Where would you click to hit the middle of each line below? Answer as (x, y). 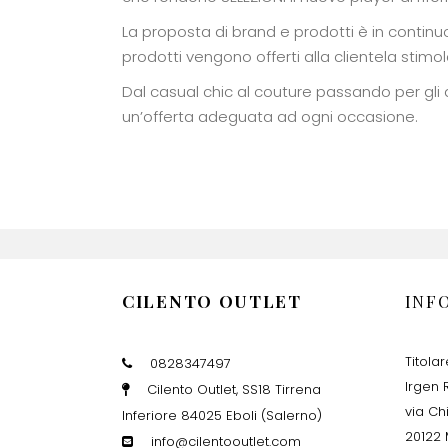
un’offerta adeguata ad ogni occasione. (270, 116)
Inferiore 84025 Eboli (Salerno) (222, 415)
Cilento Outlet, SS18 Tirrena (234, 389)
